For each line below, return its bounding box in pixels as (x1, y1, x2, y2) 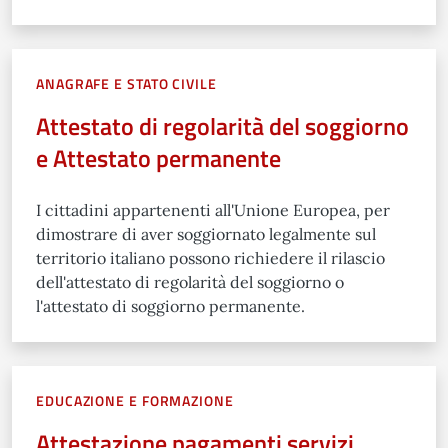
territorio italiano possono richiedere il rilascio (36, 248, 385, 268)
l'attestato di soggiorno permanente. (36, 296, 305, 316)
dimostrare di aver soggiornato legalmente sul (36, 224, 376, 244)
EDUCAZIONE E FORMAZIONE (36, 390, 234, 411)
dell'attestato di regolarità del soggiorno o (36, 272, 344, 292)
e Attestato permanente (36, 140, 281, 176)
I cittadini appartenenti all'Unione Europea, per (36, 200, 390, 220)
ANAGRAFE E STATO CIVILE (36, 73, 217, 94)
